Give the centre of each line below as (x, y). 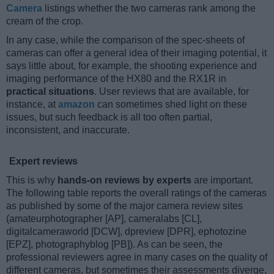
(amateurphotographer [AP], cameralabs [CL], (104, 218)
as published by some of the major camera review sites (124, 206)
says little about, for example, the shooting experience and (131, 65)
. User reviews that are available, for (172, 91)
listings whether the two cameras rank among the (149, 8)
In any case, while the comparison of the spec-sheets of (125, 40)
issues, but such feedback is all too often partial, (109, 117)
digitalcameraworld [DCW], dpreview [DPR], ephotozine (126, 231)
